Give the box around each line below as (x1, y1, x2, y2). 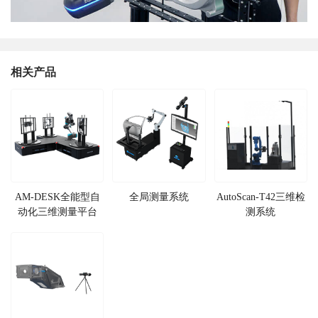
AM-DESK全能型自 (14, 191, 100, 203)
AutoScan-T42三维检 (216, 191, 305, 203)
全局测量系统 (129, 191, 189, 203)
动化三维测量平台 (17, 206, 97, 218)
